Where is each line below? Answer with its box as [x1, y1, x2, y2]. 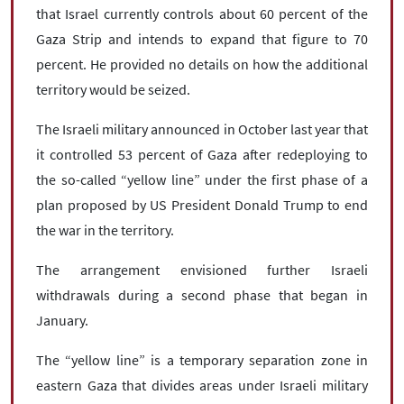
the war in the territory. [36, 221, 174, 240]
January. [36, 311, 88, 330]
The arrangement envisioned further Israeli [36, 261, 368, 280]
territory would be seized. [36, 80, 190, 99]
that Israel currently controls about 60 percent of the [36, 5, 368, 23]
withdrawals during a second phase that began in [36, 286, 368, 305]
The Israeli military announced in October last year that [36, 120, 368, 139]
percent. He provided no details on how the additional [36, 55, 368, 74]
